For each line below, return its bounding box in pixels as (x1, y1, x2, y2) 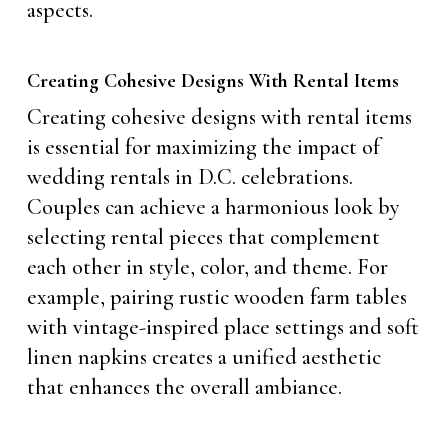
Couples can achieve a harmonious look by (26, 193, 400, 220)
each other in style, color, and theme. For (26, 253, 388, 280)
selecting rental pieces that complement (26, 223, 380, 250)
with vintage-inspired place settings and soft (26, 313, 419, 340)
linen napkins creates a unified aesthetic (26, 343, 381, 370)
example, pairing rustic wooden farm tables (26, 283, 407, 310)
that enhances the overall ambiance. (26, 373, 342, 400)
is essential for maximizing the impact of (26, 133, 380, 160)
